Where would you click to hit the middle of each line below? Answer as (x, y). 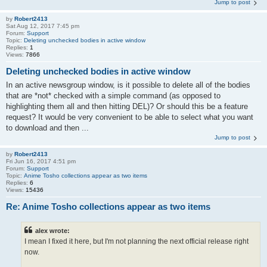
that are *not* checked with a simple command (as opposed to (113, 95)
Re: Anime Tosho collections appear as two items (108, 206)
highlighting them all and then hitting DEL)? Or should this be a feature (127, 106)
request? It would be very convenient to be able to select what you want (130, 117)
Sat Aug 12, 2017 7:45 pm (43, 26)
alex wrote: (52, 231)
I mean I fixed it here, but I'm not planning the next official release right (136, 242)
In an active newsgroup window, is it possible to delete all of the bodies (128, 85)
